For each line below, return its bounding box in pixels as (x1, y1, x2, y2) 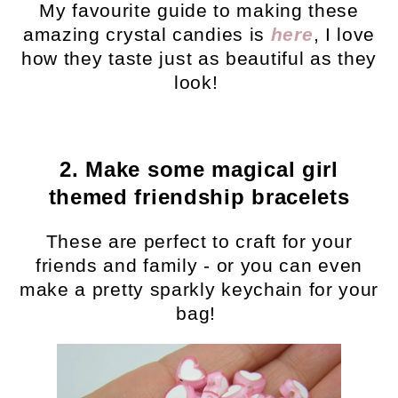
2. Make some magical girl (60, 157, 338, 182)
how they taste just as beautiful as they (20, 48, 377, 69)
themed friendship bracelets (48, 185, 350, 210)
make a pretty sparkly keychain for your (19, 279, 379, 300)
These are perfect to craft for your (45, 231, 353, 252)
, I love (313, 24, 376, 45)
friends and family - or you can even (35, 255, 363, 276)
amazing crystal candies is (22, 24, 271, 45)
